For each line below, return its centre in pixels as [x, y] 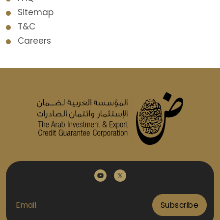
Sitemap [36, 12]
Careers [34, 41]
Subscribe [179, 205]
